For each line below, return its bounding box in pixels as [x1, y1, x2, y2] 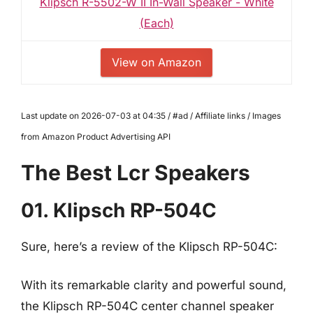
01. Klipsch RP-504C [21, 198, 217, 222]
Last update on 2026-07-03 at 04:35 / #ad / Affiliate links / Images [21, 110, 281, 121]
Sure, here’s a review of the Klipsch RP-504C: [21, 239, 277, 254]
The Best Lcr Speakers [21, 159, 250, 185]
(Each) [139, 15, 174, 30]
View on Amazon [112, 54, 201, 69]
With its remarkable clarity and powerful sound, [21, 278, 286, 292]
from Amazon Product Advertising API [21, 131, 170, 142]
